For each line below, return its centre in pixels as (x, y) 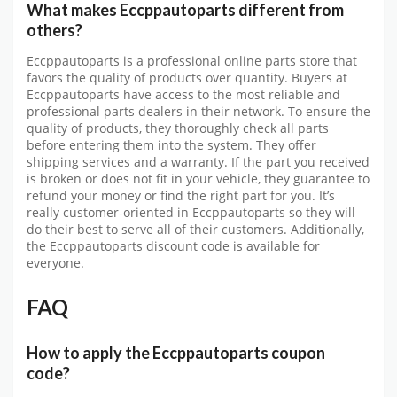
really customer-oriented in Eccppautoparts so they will (191, 213)
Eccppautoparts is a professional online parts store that (192, 62)
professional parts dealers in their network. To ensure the (198, 112)
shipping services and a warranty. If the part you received (198, 163)
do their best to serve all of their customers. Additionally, (195, 230)
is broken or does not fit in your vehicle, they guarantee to (198, 179)
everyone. (55, 264)
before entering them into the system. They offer (171, 146)
